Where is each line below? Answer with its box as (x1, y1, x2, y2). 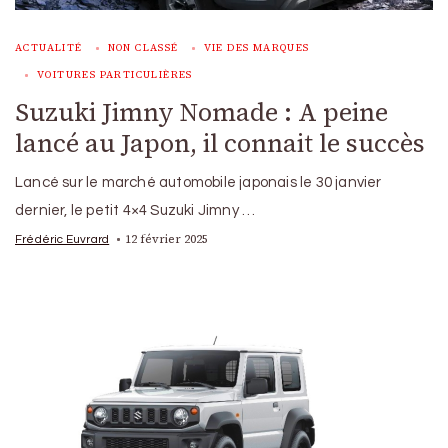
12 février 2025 (125, 230, 209, 247)
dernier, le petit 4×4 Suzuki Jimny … (15, 202, 256, 218)
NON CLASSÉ (107, 40, 179, 54)
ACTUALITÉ (15, 40, 83, 54)
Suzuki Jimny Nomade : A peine (15, 94, 388, 129)
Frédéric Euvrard (15, 232, 110, 245)
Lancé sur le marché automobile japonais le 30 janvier (15, 174, 382, 190)
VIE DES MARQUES (203, 40, 310, 54)
